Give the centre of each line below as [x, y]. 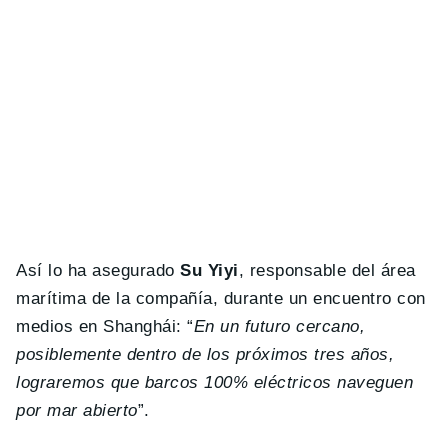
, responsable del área [327, 270]
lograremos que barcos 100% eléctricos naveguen [215, 382]
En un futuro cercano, [279, 326]
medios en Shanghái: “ [105, 326]
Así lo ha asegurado [98, 270]
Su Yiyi [209, 270]
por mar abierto [77, 410]
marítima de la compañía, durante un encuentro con [221, 298]
